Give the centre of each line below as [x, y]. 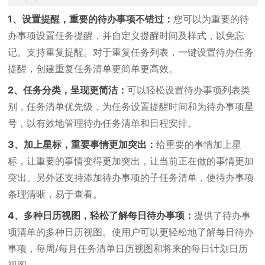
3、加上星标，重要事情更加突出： [82, 144]
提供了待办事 [223, 215]
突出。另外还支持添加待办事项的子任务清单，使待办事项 [131, 177]
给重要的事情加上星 [199, 144]
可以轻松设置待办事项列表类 [189, 90]
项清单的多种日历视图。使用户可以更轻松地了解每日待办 [131, 232]
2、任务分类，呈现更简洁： [68, 90]
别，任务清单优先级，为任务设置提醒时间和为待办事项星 [131, 106]
